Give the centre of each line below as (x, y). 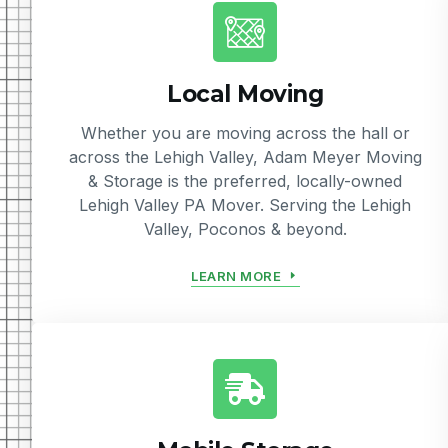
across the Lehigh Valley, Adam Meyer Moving (245, 157)
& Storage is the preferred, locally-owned (245, 181)
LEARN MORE (236, 275)
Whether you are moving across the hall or (245, 133)
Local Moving (245, 94)
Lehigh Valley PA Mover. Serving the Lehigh (245, 205)
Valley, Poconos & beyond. (245, 229)
